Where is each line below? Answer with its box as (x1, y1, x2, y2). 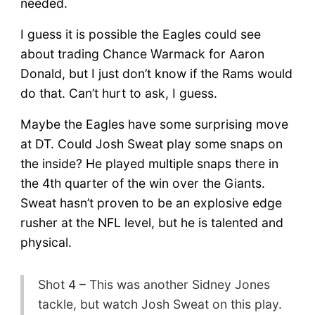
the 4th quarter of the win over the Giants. (20, 175, 265, 191)
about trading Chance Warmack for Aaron (20, 46, 264, 61)
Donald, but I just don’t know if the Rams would (20, 65, 292, 81)
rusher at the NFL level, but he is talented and (20, 214, 283, 230)
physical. (20, 234, 72, 250)
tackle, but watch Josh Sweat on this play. (37, 296, 282, 311)
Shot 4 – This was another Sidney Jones (37, 276, 270, 292)
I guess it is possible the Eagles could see (20, 26, 261, 41)
